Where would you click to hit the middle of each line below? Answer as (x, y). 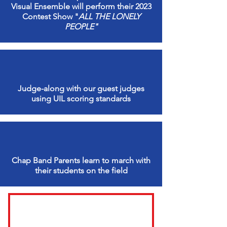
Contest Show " (50, 17)
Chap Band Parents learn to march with (81, 161)
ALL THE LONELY (109, 17)
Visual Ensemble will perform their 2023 (81, 7)
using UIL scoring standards (81, 99)
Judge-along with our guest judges (81, 89)
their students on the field (81, 171)
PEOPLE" (81, 27)
